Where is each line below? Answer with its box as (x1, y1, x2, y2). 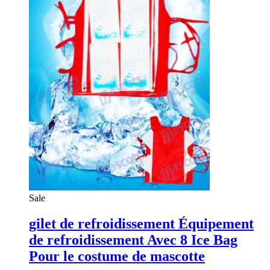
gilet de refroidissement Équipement (29, 215, 254, 231)
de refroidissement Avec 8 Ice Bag (29, 231, 237, 248)
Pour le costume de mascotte (29, 248, 205, 264)
